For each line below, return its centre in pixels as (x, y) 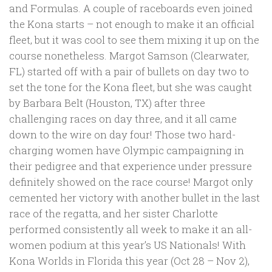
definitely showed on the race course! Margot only (131, 182)
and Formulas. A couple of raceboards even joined (131, 8)
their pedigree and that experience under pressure (131, 166)
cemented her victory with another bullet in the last (134, 198)
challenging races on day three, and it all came (123, 119)
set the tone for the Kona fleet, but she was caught (131, 87)
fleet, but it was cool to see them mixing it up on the (134, 40)
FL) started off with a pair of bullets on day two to (129, 72)
